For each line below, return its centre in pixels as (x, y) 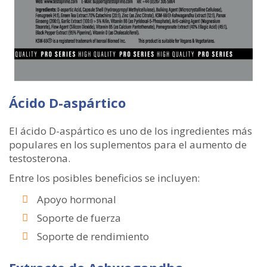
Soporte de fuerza (79, 218)
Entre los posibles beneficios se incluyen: (104, 178)
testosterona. (40, 159)
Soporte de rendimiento (93, 237)
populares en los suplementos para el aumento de (128, 145)
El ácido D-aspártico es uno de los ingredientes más (131, 131)
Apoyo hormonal (77, 200)
